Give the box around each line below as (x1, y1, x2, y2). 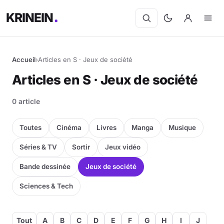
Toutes (19, 123, 41, 131)
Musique (168, 123, 196, 131)
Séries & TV (19, 142, 57, 151)
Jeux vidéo (105, 142, 140, 151)
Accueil (12, 55, 35, 63)
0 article (12, 96, 40, 105)
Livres (96, 123, 116, 131)
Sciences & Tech (19, 181, 73, 190)
